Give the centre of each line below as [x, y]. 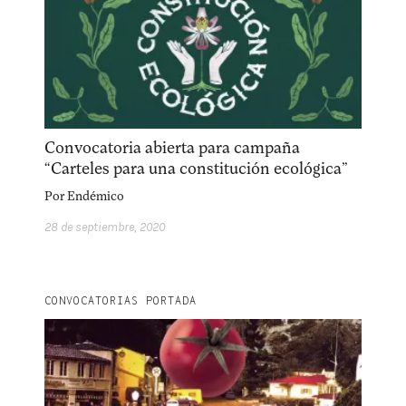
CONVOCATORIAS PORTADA [121, 301]
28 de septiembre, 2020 [105, 227]
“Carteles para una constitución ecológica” [197, 169]
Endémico [96, 197]
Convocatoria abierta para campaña [173, 148]
